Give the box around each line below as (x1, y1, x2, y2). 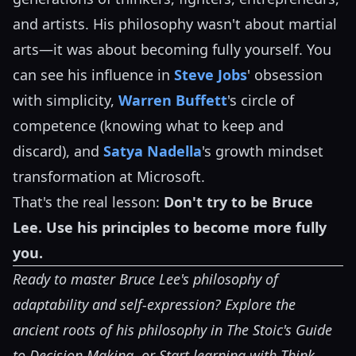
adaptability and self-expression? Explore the (13, 295, 296, 315)
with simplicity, (13, 91, 118, 110)
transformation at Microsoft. (13, 167, 205, 187)
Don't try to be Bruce (164, 192, 313, 212)
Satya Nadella (103, 141, 202, 161)
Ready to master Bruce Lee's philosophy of (13, 269, 278, 289)
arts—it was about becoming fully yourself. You (13, 40, 331, 60)
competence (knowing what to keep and (13, 116, 284, 136)
